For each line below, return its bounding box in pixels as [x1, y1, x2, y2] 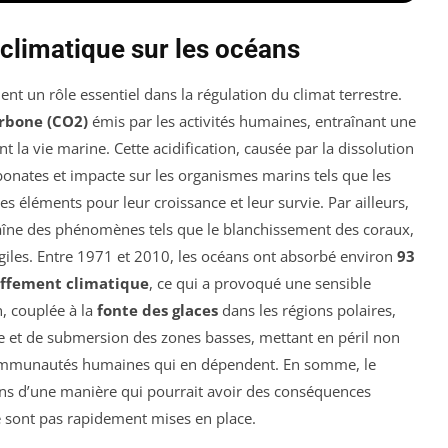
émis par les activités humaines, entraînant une [88, 110, 416, 131]
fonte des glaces [97, 299, 218, 320]
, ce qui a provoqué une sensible [149, 272, 371, 293]
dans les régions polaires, [218, 299, 396, 320]
